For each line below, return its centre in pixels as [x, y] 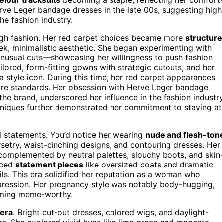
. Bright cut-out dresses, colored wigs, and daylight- [111, 212]
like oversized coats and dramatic [148, 164]
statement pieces [49, 164]
